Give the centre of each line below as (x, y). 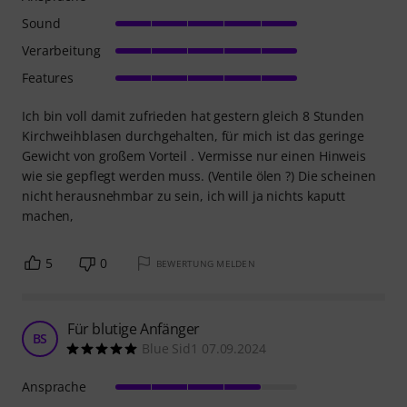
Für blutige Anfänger (134, 329)
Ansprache (55, 387)
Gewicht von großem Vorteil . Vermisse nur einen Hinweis (194, 156)
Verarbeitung (61, 51)
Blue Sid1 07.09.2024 (204, 349)
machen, (48, 216)
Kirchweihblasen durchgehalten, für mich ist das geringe (193, 136)
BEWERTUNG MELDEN (205, 264)
